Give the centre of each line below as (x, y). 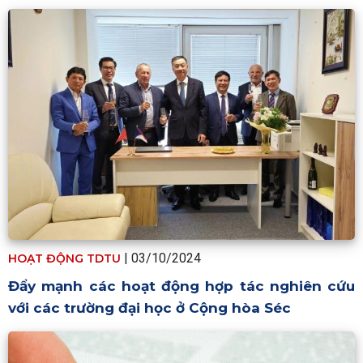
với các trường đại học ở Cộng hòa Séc (149, 308)
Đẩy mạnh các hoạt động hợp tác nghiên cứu (181, 286)
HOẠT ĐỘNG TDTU (64, 259)
